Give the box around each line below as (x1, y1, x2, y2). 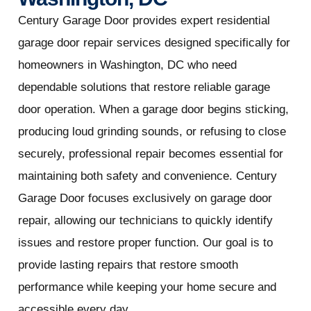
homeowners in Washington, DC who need (17, 58, 237, 72)
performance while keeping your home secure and (17, 280, 276, 294)
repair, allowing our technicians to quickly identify (17, 214, 273, 228)
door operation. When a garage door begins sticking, (17, 103, 289, 117)
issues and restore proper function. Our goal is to (17, 236, 273, 250)
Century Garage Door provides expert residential (17, 14, 270, 28)
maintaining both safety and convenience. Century (17, 169, 277, 183)
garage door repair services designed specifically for (17, 36, 290, 50)
